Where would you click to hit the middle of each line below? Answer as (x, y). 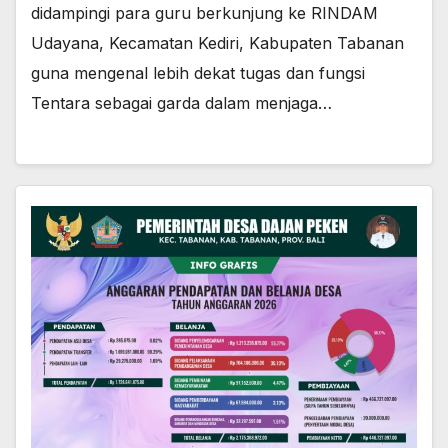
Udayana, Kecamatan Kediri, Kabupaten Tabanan (217, 43)
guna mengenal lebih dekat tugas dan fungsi (198, 73)
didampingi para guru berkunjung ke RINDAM (204, 13)
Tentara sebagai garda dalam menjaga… (181, 103)
